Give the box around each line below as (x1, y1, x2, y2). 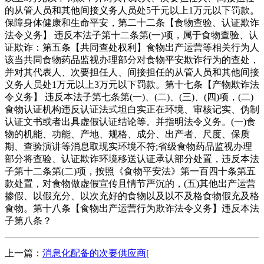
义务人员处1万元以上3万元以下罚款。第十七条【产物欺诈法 (5, 79, 259, 90)
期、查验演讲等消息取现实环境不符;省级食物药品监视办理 (5, 141, 252, 151)
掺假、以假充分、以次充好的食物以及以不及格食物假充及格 (5, 190, 259, 201)
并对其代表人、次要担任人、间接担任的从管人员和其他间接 (5, 67, 259, 77)
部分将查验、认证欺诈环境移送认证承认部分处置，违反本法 (5, 153, 259, 164)
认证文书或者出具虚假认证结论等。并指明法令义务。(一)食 (5, 116, 256, 127)
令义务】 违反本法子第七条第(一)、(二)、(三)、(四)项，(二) (5, 91, 253, 102)
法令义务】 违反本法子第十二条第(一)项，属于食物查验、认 (5, 29, 258, 40)
